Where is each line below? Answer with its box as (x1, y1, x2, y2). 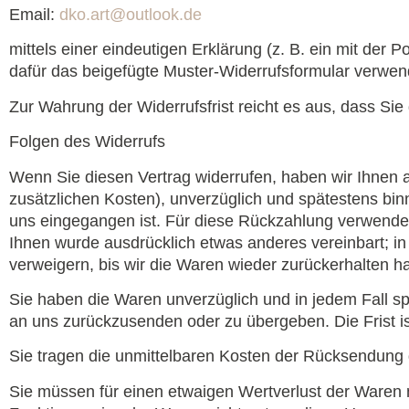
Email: (9, 5, 59, 25)
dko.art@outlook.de (59, 5, 202, 25)
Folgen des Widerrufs (9, 132, 165, 152)
